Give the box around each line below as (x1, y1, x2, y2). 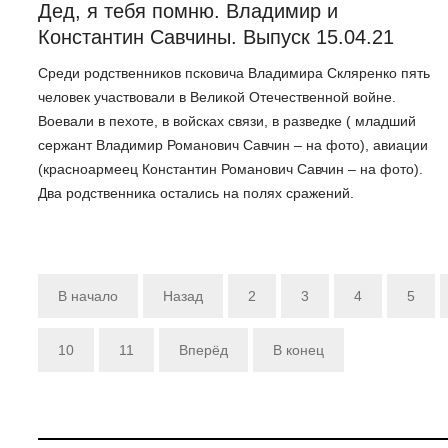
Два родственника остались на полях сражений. (38, 185, 354, 202)
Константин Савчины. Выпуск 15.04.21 (38, 25, 394, 48)
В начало (58, 288, 118, 305)
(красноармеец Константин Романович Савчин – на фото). (38, 161, 423, 178)
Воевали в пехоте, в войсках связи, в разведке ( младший (38, 113, 416, 130)
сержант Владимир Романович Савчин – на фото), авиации (38, 137, 428, 154)
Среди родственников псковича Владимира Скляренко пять (38, 65, 430, 82)
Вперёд (179, 342, 228, 359)
